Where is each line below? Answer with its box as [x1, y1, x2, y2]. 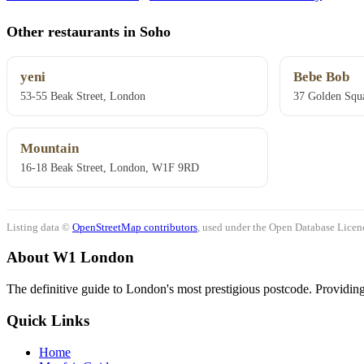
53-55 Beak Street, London [20, 89, 145, 103]
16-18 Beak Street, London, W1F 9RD [20, 161, 199, 175]
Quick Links [6, 311, 89, 329]
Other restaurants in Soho [6, 23, 171, 40]
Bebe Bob [292, 69, 349, 85]
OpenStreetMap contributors [72, 220, 197, 233]
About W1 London [6, 249, 134, 266]
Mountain [20, 141, 79, 157]
